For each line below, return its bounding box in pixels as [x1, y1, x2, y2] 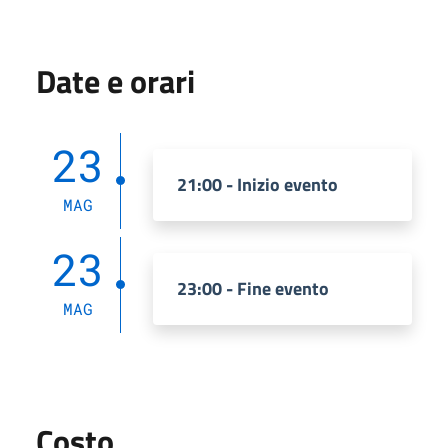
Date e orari [36, 56, 195, 105]
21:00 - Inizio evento [177, 170, 338, 198]
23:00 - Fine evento [177, 274, 329, 302]
